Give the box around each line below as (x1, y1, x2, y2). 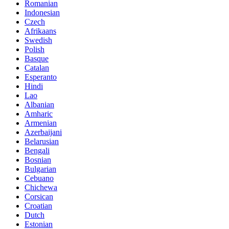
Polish (25, 45, 44, 54)
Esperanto (25, 73, 57, 82)
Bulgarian (25, 165, 56, 174)
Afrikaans (25, 27, 56, 36)
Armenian (25, 119, 57, 128)
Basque (25, 54, 49, 63)
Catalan (25, 63, 49, 73)
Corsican (25, 192, 53, 201)
